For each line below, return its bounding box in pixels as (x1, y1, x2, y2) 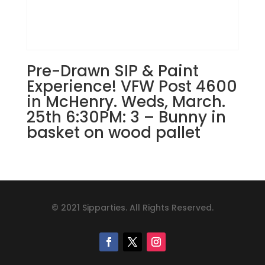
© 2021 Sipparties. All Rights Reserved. (51, 202, 214, 214)
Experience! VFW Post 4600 (26, 76, 237, 98)
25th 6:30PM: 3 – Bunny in (26, 106, 226, 128)
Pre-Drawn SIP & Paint (26, 60, 199, 82)
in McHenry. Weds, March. (26, 91, 225, 113)
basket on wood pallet (26, 122, 201, 144)
